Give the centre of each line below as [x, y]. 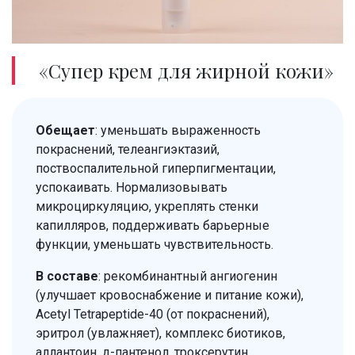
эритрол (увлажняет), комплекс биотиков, [160, 333]
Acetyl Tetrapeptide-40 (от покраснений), [153, 314]
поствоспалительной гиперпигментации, [156, 168]
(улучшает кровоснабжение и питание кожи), [170, 295]
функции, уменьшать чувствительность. [155, 244]
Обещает [65, 130]
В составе [67, 276]
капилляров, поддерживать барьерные [153, 225]
